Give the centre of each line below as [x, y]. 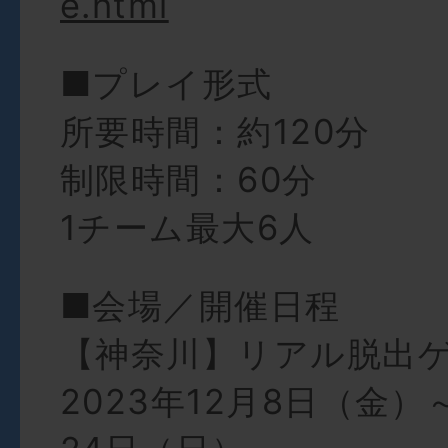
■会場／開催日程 [200, 306]
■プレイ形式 [166, 84]
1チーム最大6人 [187, 228]
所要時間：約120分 [215, 132]
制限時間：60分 [189, 180]
